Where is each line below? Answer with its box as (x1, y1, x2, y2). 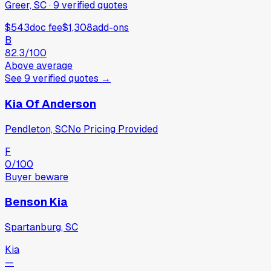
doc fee (30, 21, 62, 34)
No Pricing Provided (68, 122, 158, 135)
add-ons (93, 21, 129, 34)
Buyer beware (5, 170, 68, 183)
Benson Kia (5, 194, 68, 210)
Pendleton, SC (5, 122, 68, 135)
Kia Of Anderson (5, 96, 96, 111)
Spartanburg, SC (5, 221, 78, 234)
